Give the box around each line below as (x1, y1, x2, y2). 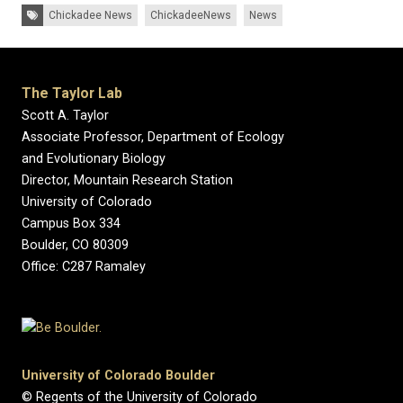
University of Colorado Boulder (22, 367, 215, 383)
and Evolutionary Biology (22, 151, 169, 166)
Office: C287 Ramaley (22, 259, 146, 274)
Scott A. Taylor (22, 108, 109, 123)
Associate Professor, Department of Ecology (22, 130, 284, 145)
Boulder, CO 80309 (22, 237, 129, 253)
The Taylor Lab (22, 85, 122, 102)
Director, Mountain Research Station (22, 173, 233, 188)
